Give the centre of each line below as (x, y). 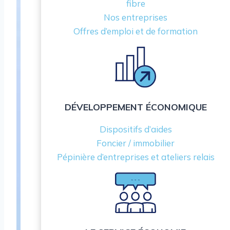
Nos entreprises (136, 17)
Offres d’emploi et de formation (136, 31)
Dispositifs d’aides (136, 129)
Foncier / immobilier (136, 143)
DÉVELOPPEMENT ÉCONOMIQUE (136, 107)
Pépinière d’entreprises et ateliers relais (136, 157)
